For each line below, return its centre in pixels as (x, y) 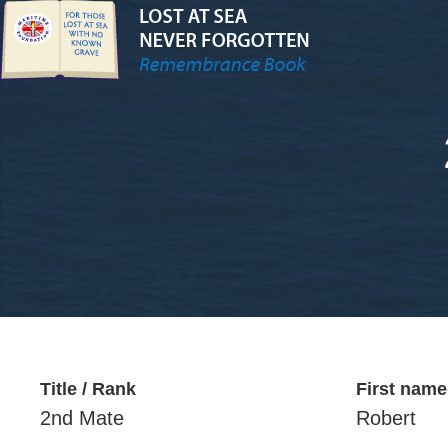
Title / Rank (88, 389)
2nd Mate (82, 418)
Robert (386, 418)
